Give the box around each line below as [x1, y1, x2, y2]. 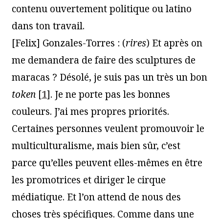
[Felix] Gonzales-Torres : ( [12, 36, 126, 49]
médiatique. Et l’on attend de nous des [12, 190, 181, 203]
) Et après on [146, 36, 202, 49]
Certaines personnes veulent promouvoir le [12, 122, 204, 135]
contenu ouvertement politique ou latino [12, 2, 192, 15]
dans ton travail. [12, 19, 85, 32]
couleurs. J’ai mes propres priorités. [12, 105, 169, 118]
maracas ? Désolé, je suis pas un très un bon [12, 70, 207, 84]
